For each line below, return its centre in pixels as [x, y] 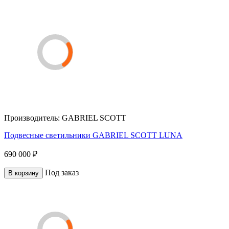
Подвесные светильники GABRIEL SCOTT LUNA [93, 135]
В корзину [24, 173]
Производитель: [33, 118]
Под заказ [62, 172]
